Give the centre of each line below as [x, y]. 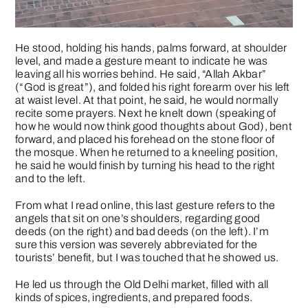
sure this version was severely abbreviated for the [136, 245]
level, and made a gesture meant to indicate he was [142, 61]
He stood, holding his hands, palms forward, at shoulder [151, 48]
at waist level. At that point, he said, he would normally [147, 100]
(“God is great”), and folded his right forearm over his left [153, 87]
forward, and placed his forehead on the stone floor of [145, 140]
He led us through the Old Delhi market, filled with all [142, 285]
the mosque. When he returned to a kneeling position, [147, 153]
